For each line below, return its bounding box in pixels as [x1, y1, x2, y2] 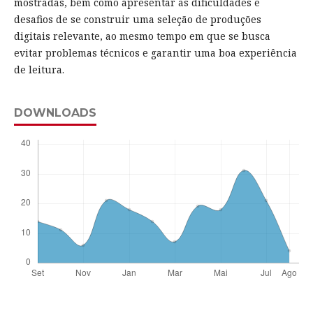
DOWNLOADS [13, 105, 96, 119]
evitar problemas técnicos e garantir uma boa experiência [13, 45, 297, 59]
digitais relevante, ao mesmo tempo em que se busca [13, 29, 270, 43]
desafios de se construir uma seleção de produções [13, 12, 261, 26]
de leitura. [13, 62, 64, 76]
